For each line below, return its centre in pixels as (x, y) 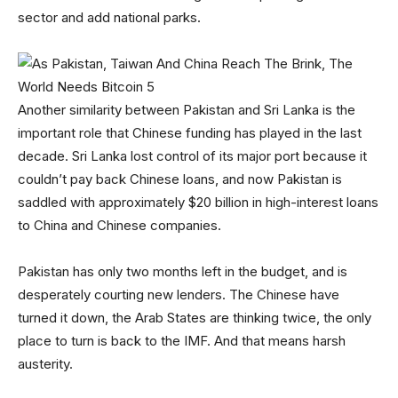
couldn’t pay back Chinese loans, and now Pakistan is (180, 179)
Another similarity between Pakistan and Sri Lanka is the (187, 109)
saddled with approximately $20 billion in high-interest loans (198, 202)
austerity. (45, 363)
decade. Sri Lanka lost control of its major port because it (192, 155)
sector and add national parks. (109, 17)
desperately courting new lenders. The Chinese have (179, 294)
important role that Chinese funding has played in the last (190, 132)
